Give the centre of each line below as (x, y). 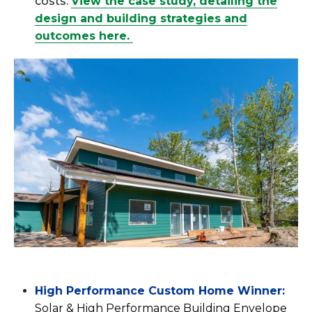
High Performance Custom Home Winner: (160, 291)
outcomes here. (84, 36)
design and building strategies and (141, 18)
